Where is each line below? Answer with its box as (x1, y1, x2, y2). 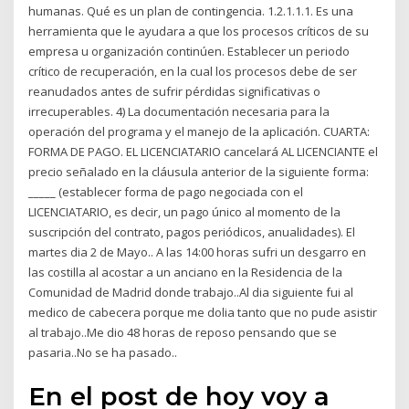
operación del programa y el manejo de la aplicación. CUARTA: (28, 122, 371, 140)
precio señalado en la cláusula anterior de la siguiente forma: (28, 163, 370, 180)
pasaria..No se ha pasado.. (28, 343, 178, 361)
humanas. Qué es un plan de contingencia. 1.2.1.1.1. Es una (28, 2, 354, 19)
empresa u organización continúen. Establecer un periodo (28, 42, 351, 59)
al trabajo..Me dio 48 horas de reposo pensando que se (28, 323, 338, 341)
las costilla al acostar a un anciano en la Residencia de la (28, 263, 343, 280)
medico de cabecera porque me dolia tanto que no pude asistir (28, 303, 378, 320)
